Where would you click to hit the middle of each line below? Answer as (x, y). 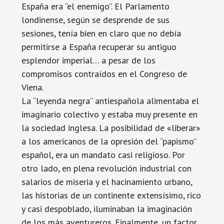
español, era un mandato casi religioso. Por (103, 155)
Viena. (32, 87)
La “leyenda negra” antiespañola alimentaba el (110, 101)
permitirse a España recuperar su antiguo (99, 47)
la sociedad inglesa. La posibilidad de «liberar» (111, 128)
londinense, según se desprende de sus (95, 20)
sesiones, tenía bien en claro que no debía (101, 33)
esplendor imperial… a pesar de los (88, 60)
